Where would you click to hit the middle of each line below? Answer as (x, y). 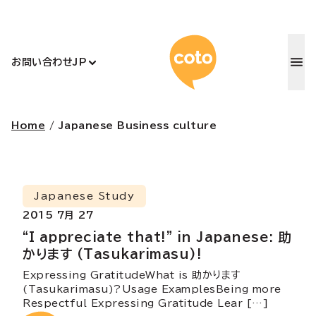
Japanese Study (84, 196)
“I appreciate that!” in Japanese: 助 (157, 237)
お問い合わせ (42, 62)
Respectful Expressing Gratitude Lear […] (145, 303)
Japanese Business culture (137, 126)
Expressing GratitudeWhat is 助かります (132, 275)
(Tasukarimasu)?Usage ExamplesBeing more (152, 289)
